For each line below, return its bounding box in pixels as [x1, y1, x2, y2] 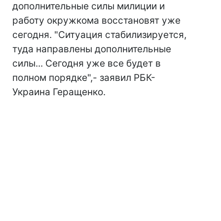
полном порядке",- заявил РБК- [12, 72, 155, 84]
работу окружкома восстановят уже [12, 15, 181, 27]
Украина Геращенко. [12, 86, 106, 98]
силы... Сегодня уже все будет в [12, 58, 161, 70]
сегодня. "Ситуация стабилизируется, [12, 29, 186, 41]
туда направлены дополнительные [12, 43, 171, 55]
